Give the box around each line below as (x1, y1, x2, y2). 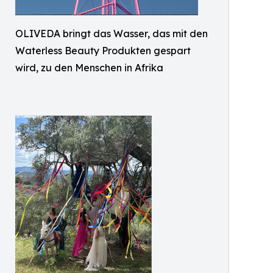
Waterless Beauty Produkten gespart (15, 44, 191, 57)
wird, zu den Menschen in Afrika (15, 62, 163, 74)
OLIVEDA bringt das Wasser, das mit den (15, 27, 208, 40)
